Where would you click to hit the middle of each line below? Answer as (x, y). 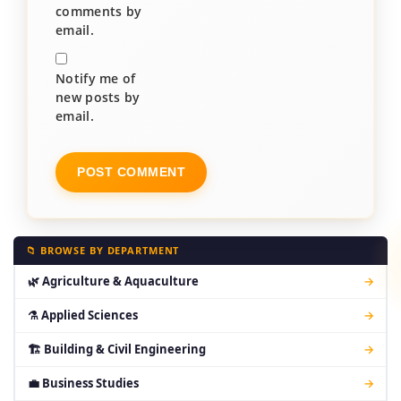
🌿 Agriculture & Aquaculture (113, 281)
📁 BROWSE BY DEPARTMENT (103, 250)
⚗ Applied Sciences (82, 315)
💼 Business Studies (83, 383)
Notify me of (96, 78)
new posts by (98, 97)
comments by (99, 11)
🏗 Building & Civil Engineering (116, 349)
